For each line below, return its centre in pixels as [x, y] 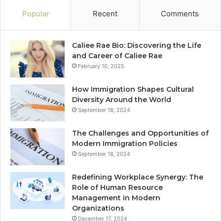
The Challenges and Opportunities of [140, 133]
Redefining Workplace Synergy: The [138, 177]
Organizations [98, 208]
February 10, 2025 [101, 66]
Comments [180, 13]
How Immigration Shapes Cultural [133, 89]
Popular [36, 13]
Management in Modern [116, 198]
